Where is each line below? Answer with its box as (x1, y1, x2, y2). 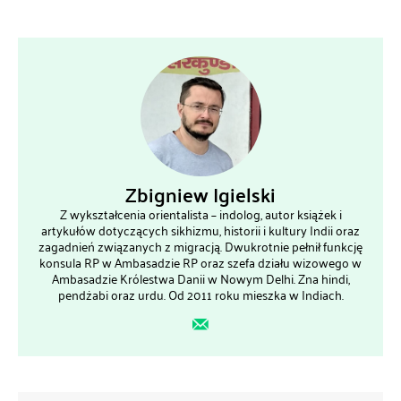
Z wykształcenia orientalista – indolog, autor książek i (59, 203, 342, 226)
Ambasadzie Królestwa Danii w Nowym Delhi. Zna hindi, (51, 268, 350, 291)
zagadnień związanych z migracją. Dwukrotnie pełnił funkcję (38, 235, 363, 259)
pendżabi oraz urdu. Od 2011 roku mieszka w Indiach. (57, 284, 344, 307)
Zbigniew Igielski (125, 176, 276, 213)
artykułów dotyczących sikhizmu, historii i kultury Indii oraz (41, 219, 360, 243)
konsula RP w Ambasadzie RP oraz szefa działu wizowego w (39, 252, 362, 275)
